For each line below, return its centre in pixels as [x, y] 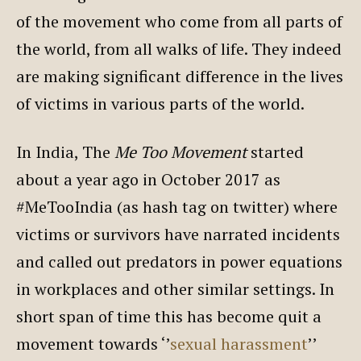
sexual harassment [239, 343]
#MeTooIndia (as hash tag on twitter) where [177, 206]
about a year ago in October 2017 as [148, 179]
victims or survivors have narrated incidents [178, 234]
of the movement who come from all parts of [179, 21]
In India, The [65, 151]
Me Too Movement [180, 151]
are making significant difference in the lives [180, 76]
